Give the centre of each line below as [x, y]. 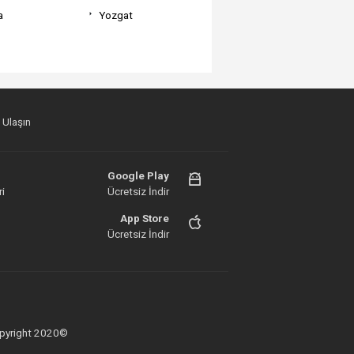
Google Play [139, 176]
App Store [145, 218]
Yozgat [115, 15]
